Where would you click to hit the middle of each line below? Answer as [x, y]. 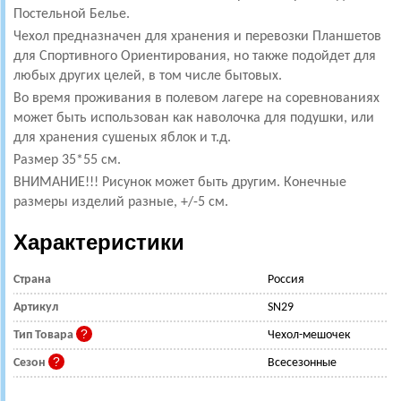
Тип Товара [45, 335]
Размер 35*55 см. [67, 160]
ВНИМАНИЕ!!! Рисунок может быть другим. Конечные [180, 183]
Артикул [36, 307]
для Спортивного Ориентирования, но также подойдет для [195, 56]
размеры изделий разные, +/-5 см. [121, 202]
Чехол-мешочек [309, 335]
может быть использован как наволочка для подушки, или [194, 118]
